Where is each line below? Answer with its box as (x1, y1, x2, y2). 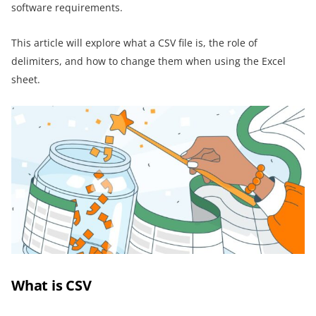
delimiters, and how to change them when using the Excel (11, 54, 286, 68)
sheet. (11, 73, 40, 86)
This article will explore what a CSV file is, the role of (11, 36, 257, 49)
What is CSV (11, 275, 92, 295)
